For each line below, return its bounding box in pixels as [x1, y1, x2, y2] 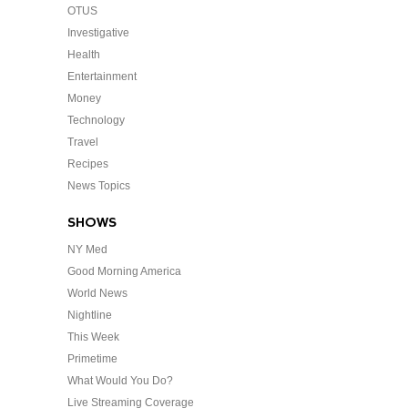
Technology [67, 114, 125, 127]
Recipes [67, 158, 108, 170]
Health [67, 48, 100, 61]
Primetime [67, 352, 117, 365]
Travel [67, 136, 98, 148]
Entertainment [67, 70, 137, 83]
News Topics [67, 179, 130, 192]
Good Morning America [67, 265, 181, 278]
